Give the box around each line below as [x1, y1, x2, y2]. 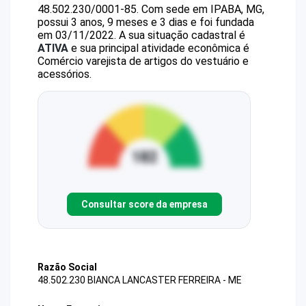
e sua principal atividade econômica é [68, 42, 249, 55]
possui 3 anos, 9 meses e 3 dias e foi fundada [38, 16, 254, 29]
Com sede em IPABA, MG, [141, 3, 264, 16]
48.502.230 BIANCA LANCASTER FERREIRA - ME [38, 275, 242, 286]
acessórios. [38, 68, 92, 81]
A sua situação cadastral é [116, 29, 245, 42]
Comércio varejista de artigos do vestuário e [38, 55, 249, 68]
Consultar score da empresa [81, 198, 208, 210]
